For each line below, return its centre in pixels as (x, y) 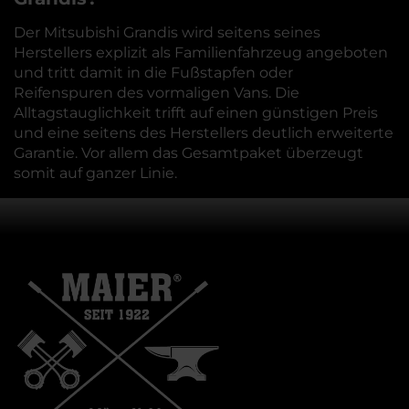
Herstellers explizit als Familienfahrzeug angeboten (201, 52)
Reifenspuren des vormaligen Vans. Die (157, 93)
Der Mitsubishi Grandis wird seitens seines (167, 32)
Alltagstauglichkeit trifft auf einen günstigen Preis (196, 113)
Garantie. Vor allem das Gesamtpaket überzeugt (189, 153)
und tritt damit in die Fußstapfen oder (153, 73)
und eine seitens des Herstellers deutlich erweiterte (204, 133)
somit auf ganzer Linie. (95, 173)
